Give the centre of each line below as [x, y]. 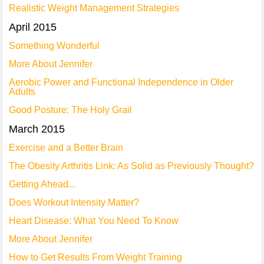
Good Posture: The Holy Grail [70, 110]
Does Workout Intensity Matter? [74, 202]
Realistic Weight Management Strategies [94, 8]
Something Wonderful [54, 46]
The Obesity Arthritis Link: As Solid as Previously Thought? [131, 166]
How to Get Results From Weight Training [95, 257]
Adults [22, 92]
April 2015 [33, 27]
